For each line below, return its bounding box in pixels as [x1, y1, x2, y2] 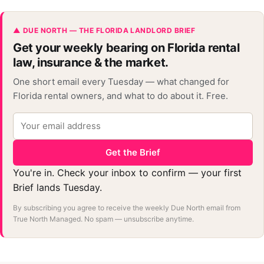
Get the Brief [105, 147, 160, 158]
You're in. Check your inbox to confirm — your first [13, 167, 242, 179]
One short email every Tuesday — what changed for [13, 76, 229, 87]
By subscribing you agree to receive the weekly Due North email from [13, 203, 240, 212]
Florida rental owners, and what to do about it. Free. [13, 90, 228, 101]
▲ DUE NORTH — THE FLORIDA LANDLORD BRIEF [13, 26, 196, 35]
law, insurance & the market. [13, 55, 169, 70]
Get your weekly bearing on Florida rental [13, 41, 240, 55]
